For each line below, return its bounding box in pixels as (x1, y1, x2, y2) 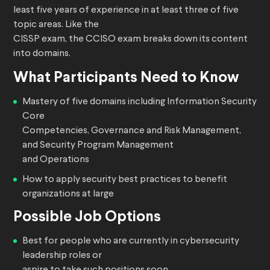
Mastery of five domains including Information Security (22, 97, 257, 107)
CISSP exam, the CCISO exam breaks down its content (13, 34, 248, 45)
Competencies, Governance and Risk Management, (22, 126, 241, 136)
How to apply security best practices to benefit (22, 175, 227, 185)
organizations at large (22, 189, 114, 199)
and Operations (22, 155, 89, 165)
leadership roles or (22, 251, 102, 261)
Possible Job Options (13, 210, 161, 225)
